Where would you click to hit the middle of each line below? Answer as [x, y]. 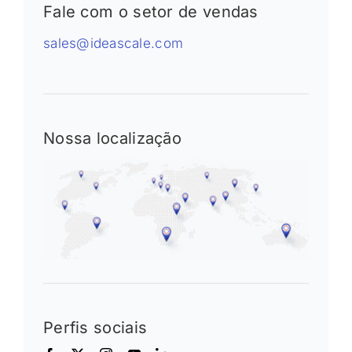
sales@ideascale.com [113, 43]
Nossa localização [112, 138]
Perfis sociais [95, 327]
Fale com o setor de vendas [150, 12]
